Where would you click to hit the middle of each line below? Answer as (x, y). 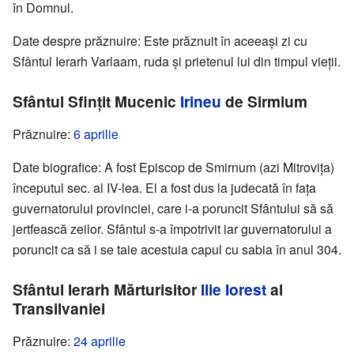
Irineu (201, 102)
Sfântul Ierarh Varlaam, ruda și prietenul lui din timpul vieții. (177, 62)
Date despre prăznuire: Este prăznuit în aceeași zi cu (160, 41)
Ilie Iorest (233, 290)
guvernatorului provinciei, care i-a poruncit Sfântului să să (173, 209)
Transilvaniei (59, 309)
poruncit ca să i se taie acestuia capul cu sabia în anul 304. (177, 250)
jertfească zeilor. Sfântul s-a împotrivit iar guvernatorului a (172, 229)
